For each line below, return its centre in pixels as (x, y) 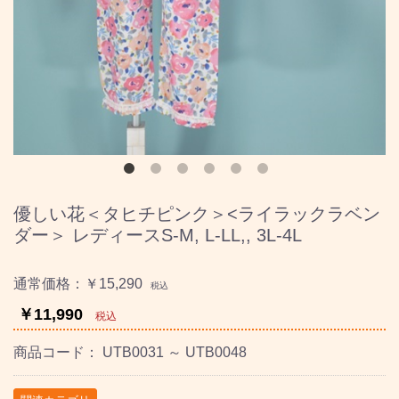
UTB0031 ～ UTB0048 (175, 353)
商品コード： (58, 353)
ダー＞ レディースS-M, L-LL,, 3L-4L (157, 236)
